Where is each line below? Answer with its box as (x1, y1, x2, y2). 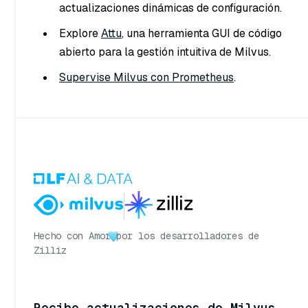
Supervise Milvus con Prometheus (59, 70, 234, 85)
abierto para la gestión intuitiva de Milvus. (59, 45, 271, 60)
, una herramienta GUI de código (122, 26, 282, 41)
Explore (59, 26, 101, 41)
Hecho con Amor (34, 230, 111, 243)
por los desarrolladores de (116, 230, 259, 243)
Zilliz (34, 244, 67, 257)
